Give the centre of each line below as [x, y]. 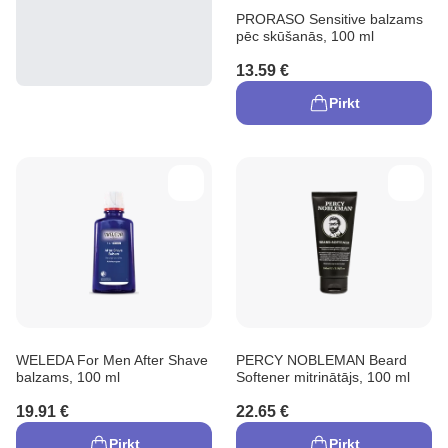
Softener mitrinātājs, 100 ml [323, 376]
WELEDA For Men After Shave [112, 359]
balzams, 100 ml [68, 376]
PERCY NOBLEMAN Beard [321, 359]
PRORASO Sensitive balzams [329, 18]
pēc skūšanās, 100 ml [305, 35]
